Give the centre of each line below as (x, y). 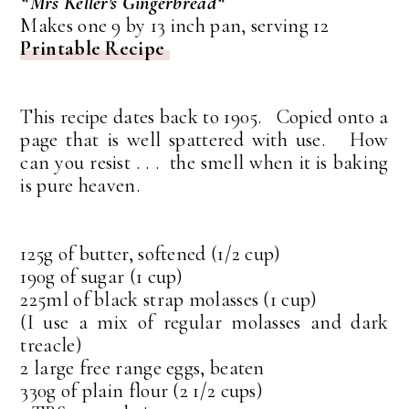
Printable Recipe (95, 48)
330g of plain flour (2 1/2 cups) (142, 390)
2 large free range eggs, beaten (142, 367)
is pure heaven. (80, 185)
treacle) (51, 345)
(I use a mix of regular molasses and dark (204, 322)
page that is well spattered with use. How (204, 139)
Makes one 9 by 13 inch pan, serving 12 (174, 25)
